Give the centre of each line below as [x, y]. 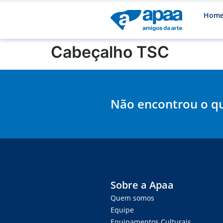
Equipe [122, 210]
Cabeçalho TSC [110, 52]
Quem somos [132, 198]
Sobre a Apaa [142, 185]
